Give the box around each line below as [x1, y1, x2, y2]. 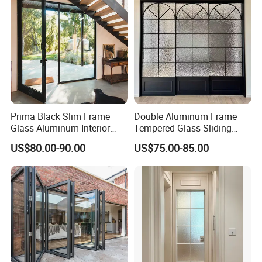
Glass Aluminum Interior [11, 122, 111, 135]
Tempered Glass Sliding [133, 122, 232, 135]
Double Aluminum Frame [133, 110, 237, 123]
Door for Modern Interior [133, 133, 233, 147]
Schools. [133, 1, 170, 15]
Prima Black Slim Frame [11, 110, 111, 123]
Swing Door [11, 133, 59, 147]
